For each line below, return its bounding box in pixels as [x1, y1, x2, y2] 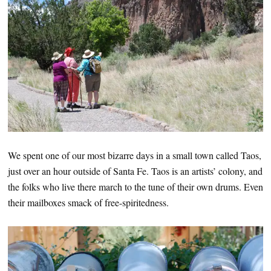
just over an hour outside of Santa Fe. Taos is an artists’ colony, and [8, 165, 263, 178]
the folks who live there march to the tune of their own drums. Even [8, 180, 263, 194]
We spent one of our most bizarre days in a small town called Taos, [8, 149, 261, 162]
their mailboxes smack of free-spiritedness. [8, 196, 169, 209]
